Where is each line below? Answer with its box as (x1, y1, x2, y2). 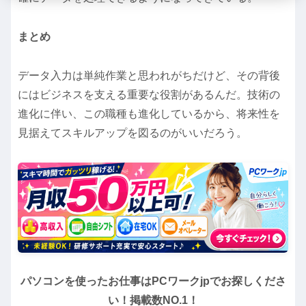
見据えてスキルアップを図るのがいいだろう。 (18, 126, 247, 139)
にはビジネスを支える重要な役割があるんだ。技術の (18, 88, 280, 100)
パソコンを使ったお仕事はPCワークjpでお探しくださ (20, 275, 286, 288)
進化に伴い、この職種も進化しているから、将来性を (18, 107, 280, 120)
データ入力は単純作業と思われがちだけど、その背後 (18, 69, 280, 81)
